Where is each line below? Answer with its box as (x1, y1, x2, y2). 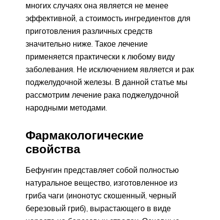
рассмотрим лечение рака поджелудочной (26, 89, 179, 100)
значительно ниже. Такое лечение (26, 38, 148, 49)
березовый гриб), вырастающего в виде (26, 203, 171, 214)
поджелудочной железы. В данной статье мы (26, 77, 188, 87)
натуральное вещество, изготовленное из (26, 178, 177, 188)
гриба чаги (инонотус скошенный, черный (26, 191, 176, 201)
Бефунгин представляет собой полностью (26, 165, 179, 175)
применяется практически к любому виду (26, 51, 175, 61)
